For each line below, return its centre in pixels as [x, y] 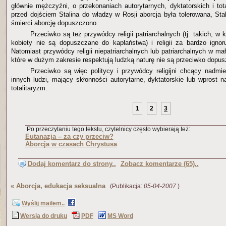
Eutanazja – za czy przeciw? [69, 136]
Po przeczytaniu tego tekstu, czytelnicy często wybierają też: [107, 129]
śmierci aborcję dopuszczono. [55, 23]
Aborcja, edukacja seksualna [61, 186]
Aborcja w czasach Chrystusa [71, 144]
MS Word [120, 216]
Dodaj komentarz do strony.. [72, 164]
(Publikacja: [125, 186]
